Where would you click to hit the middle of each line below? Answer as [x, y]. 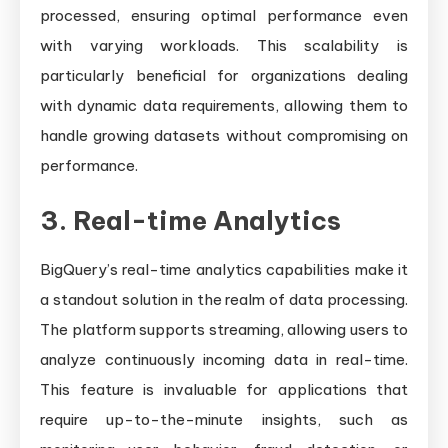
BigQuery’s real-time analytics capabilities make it [224, 270]
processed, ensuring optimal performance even [224, 16]
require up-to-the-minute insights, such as [224, 420]
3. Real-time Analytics [190, 221]
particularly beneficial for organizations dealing [224, 76]
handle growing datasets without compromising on [224, 136]
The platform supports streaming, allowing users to [224, 330]
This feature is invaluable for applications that [224, 390]
